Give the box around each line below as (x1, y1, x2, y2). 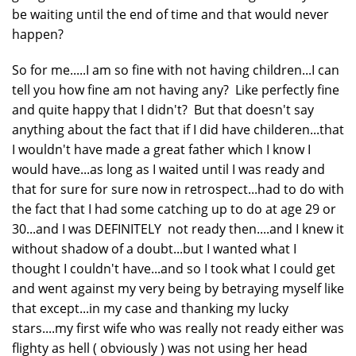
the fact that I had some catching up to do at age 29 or (12, 199, 336, 218)
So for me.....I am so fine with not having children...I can (12, 60, 339, 79)
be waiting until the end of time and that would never (12, 5, 329, 23)
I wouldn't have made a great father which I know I (12, 140, 311, 158)
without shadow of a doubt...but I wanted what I (12, 239, 296, 257)
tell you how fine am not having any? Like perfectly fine (12, 80, 339, 99)
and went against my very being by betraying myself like (12, 279, 344, 297)
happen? (12, 25, 64, 43)
